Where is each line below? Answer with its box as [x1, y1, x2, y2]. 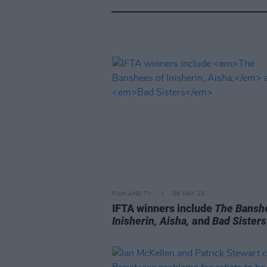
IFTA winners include [112, 202, 215, 215]
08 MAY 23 [172, 191, 205, 197]
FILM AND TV [112, 191, 152, 197]
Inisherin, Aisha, [112, 215, 190, 228]
